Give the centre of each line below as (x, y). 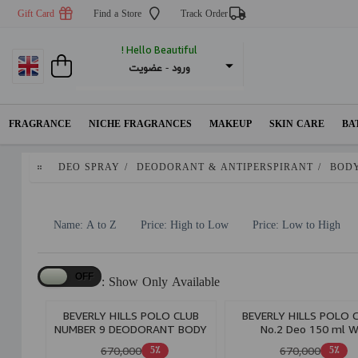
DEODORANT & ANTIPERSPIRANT (225, 168)
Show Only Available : (164, 283)
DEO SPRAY (89, 168)
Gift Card (36, 14)
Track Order (204, 14)
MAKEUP (231, 125)
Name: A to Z (85, 226)
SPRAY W (131, 343)
